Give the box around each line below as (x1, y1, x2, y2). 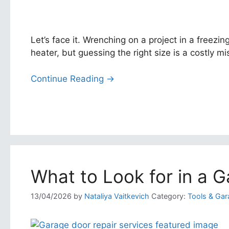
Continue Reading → (31, 73, 114, 84)
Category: (149, 191, 188, 200)
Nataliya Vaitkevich (84, 191, 149, 200)
